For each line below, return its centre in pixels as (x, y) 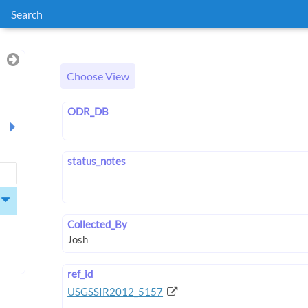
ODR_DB (88, 112)
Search (27, 14)
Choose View (98, 76)
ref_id (80, 273)
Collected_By (97, 224)
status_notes (97, 161)
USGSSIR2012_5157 (115, 291)
